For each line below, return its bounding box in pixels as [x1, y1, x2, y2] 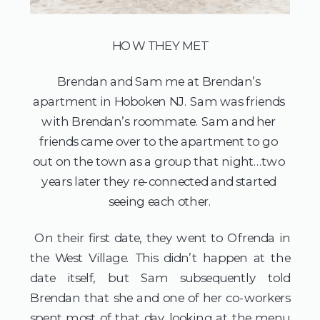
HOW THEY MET [111, 38, 209, 54]
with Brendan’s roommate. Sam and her [41, 114, 276, 129]
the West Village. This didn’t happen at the [30, 250, 290, 266]
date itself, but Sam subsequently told [30, 270, 290, 286]
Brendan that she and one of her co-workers [30, 290, 290, 306]
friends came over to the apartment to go [39, 134, 278, 149]
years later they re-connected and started [41, 174, 276, 189]
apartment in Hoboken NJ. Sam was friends [33, 94, 284, 109]
